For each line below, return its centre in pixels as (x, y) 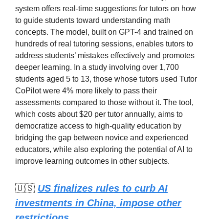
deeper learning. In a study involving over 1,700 (97, 67)
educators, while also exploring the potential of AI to (104, 150)
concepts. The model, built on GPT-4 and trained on (104, 32)
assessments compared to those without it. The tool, (104, 103)
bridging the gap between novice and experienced (102, 138)
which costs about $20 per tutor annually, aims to (99, 114)
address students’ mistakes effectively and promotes (105, 56)
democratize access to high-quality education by (98, 126)
